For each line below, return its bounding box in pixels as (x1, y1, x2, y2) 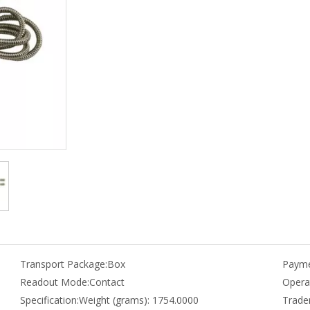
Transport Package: (19, 257, 107, 271)
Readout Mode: (19, 275, 89, 289)
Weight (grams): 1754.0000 (78, 293, 199, 307)
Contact (89, 275, 125, 289)
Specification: (19, 293, 79, 307)
